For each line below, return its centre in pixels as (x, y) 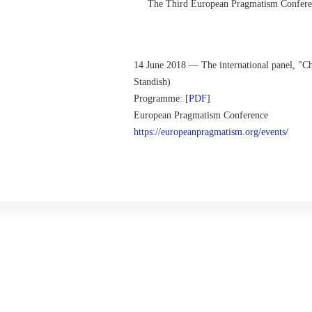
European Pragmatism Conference (201, 115)
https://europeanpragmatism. (189, 132)
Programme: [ (161, 99)
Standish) (152, 82)
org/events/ (267, 132)
